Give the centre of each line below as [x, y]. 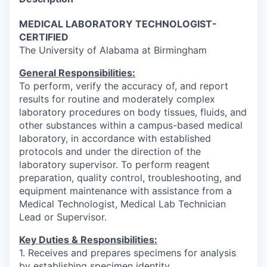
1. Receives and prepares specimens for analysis [128, 252]
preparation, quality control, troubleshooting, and [130, 177]
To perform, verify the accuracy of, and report [124, 86]
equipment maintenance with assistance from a [125, 190]
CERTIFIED [44, 37]
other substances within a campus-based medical [131, 125]
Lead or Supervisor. [63, 217]
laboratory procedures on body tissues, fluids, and [133, 112]
